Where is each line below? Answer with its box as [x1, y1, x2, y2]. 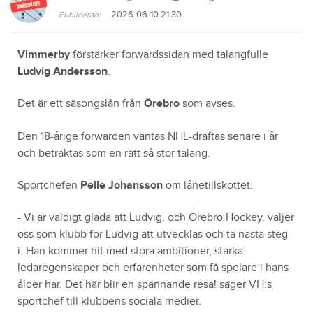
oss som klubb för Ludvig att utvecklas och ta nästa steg [17, 228, 288, 242]
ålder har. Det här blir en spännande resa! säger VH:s [17, 278, 272, 292]
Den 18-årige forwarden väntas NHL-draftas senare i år [17, 129, 278, 143]
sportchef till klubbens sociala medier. [17, 295, 201, 309]
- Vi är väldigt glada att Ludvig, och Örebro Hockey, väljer [17, 211, 294, 225]
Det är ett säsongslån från [17, 97, 144, 111]
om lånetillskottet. [163, 179, 253, 192]
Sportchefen [17, 179, 80, 192]
